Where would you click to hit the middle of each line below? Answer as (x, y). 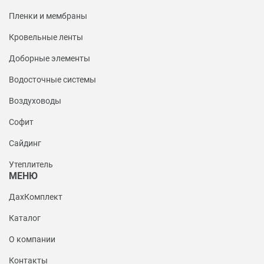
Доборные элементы (49, 59)
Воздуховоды (35, 101)
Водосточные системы (52, 80)
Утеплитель (31, 165)
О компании (32, 240)
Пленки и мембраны (48, 16)
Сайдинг (25, 143)
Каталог (25, 218)
